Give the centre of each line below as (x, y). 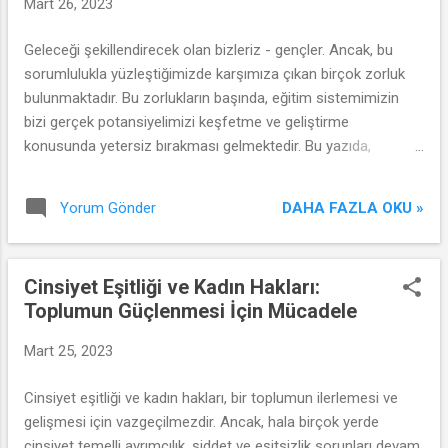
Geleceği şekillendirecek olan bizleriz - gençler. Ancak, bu (208, 50)
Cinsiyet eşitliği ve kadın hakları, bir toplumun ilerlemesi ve (211, 397)
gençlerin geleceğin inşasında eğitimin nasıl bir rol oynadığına (221, 170)
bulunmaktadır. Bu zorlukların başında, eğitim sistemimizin (211, 98)
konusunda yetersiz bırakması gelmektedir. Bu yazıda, (197, 146)
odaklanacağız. (72, 194)
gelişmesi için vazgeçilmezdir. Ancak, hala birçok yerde (201, 421)
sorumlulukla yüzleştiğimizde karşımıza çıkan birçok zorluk (214, 74)
